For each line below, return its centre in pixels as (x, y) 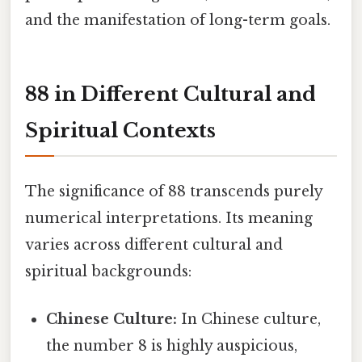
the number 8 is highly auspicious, (172, 345)
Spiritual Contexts (120, 131)
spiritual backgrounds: (108, 271)
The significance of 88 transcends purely (174, 191)
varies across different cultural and (154, 244)
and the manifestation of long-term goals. (178, 20)
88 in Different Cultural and (170, 95)
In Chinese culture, (249, 319)
